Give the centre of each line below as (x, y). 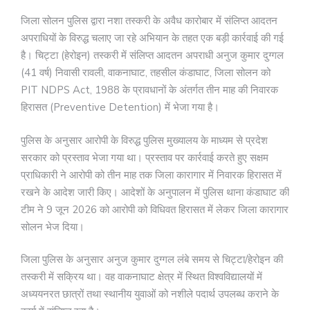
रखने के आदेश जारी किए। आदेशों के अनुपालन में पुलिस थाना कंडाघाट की (155, 192)
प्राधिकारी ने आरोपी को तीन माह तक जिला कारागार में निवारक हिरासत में (151, 175)
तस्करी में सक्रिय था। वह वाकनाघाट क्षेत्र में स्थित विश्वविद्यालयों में (142, 277)
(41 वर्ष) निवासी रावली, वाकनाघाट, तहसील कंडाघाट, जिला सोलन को (146, 73)
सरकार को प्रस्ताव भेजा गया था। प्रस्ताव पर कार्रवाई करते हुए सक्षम (145, 157)
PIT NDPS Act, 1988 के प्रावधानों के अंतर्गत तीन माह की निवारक (149, 90)
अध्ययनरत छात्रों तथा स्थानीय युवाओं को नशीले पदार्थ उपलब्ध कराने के (150, 294)
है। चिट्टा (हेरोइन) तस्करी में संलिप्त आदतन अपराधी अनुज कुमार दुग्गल (152, 56)
